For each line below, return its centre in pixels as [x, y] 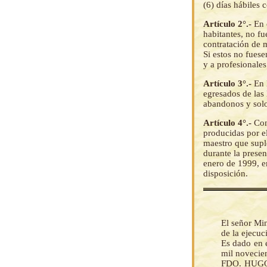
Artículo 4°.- [229, 123]
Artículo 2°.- [229, 24]
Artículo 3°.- [229, 84]
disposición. [226, 174]
